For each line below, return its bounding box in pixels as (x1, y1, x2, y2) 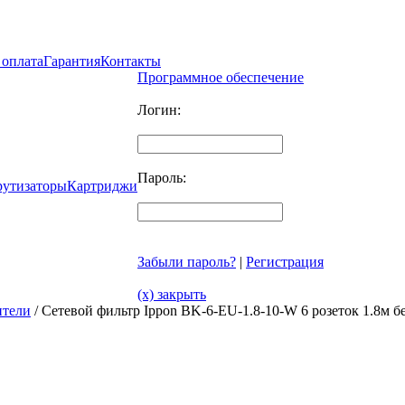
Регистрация (246, 254, 324, 269)
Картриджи (67, 178, 137, 193)
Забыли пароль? (137, 254, 236, 269)
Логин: (137, 102, 181, 118)
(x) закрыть (137, 287, 206, 302)
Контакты (100, 53, 161, 69)
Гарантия (43, 53, 100, 69)
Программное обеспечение (137, 70, 304, 85)
